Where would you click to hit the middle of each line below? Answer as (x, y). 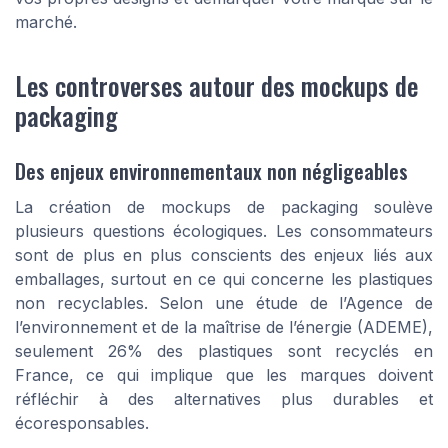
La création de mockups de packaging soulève (224, 207)
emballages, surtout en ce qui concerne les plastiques (224, 279)
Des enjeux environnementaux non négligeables (211, 171)
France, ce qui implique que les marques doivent (224, 375)
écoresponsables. (82, 423)
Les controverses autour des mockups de (216, 84)
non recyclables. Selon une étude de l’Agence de (224, 303)
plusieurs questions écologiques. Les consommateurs (224, 231)
